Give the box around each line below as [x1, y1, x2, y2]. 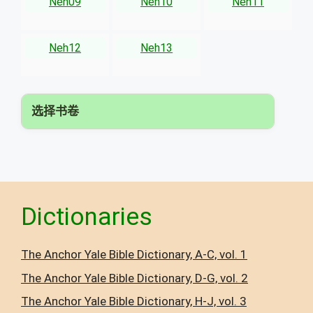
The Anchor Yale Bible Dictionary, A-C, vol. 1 [21, 247, 247, 261]
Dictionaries [21, 203, 152, 231]
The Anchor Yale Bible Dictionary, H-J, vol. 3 [21, 294, 247, 308]
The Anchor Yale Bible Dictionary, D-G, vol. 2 [21, 270, 248, 285]
